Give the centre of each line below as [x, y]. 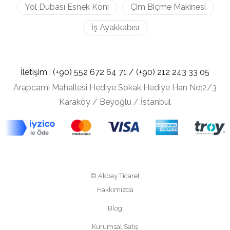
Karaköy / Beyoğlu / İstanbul [115, 102]
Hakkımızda [115, 190]
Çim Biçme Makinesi [168, 7]
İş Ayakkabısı [115, 27]
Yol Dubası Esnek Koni [66, 7]
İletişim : [37, 72]
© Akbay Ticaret [115, 176]
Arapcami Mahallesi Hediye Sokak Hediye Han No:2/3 [115, 88]
